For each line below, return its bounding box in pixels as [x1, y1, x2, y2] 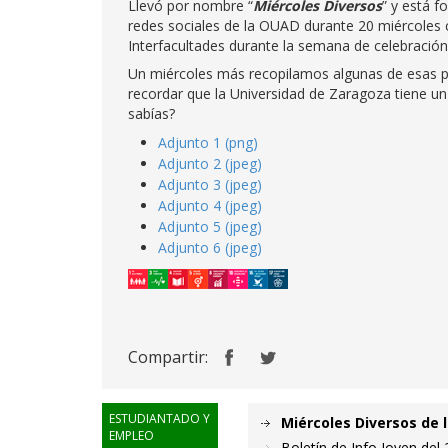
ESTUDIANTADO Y [109, 410, 210, 428]
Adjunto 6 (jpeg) [158, 238, 262, 257]
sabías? [128, 104, 175, 123]
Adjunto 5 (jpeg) [158, 217, 262, 236]
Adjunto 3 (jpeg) [158, 175, 262, 194]
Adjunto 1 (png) [158, 133, 258, 152]
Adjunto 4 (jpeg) [158, 196, 262, 215]
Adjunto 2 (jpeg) [158, 154, 262, 173]
